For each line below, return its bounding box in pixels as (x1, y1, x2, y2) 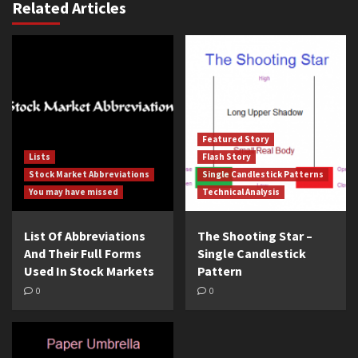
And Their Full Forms (24, 245, 141, 261)
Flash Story (201, 151, 251, 162)
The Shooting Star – (197, 228, 312, 244)
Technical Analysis (201, 186, 280, 197)
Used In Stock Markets (24, 263, 154, 279)
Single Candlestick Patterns (201, 169, 324, 180)
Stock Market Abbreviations (29, 169, 149, 180)
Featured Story (201, 133, 269, 145)
